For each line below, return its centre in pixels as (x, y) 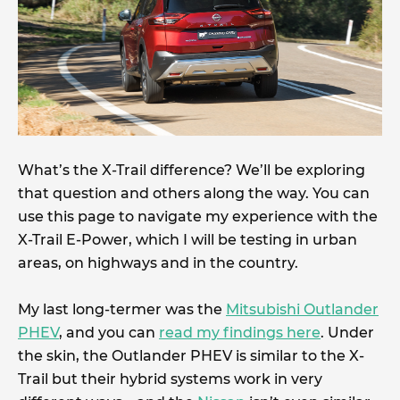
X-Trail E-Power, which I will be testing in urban (187, 240)
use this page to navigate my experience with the (198, 217)
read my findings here (240, 333)
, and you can (109, 333)
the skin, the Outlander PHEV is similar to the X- (191, 356)
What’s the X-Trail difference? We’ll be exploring (192, 171)
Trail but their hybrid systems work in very (170, 379)
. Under (347, 333)
